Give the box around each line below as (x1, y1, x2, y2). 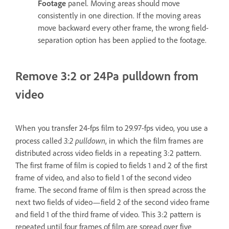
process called (15, 135, 64, 146)
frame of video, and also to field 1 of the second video (15, 172, 191, 182)
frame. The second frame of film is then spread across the (15, 185, 206, 195)
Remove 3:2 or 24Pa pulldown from (15, 68, 198, 83)
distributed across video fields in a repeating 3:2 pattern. (15, 148, 201, 158)
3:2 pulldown (64, 135, 105, 146)
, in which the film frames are (105, 135, 203, 146)
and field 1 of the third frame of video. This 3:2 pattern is (15, 209, 201, 219)
